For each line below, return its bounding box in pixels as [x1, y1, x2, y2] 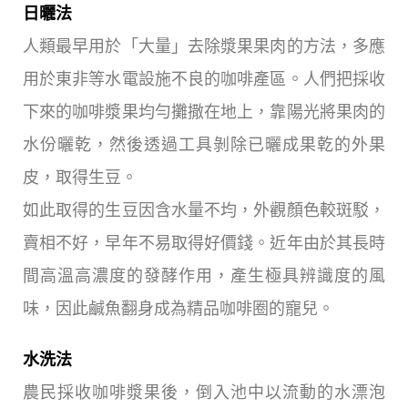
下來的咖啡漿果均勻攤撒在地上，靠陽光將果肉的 [23, 102, 385, 121]
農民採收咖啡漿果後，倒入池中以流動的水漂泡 [23, 382, 385, 402]
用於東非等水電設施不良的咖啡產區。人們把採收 [23, 69, 385, 88]
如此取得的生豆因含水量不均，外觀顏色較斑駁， [23, 200, 385, 219]
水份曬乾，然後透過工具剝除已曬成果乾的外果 [23, 135, 385, 154]
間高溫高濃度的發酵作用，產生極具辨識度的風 [23, 266, 385, 285]
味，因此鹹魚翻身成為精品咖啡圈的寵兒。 [23, 299, 334, 318]
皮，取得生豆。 [23, 168, 138, 187]
